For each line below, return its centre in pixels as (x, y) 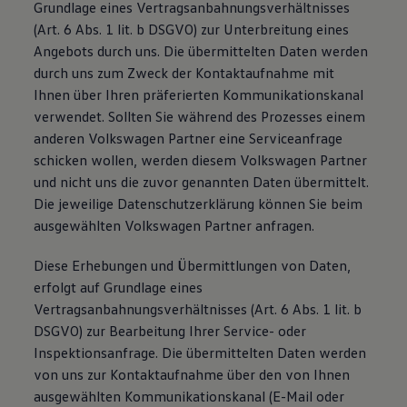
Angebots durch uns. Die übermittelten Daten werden (201, 51)
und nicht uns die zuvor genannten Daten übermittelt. (202, 182)
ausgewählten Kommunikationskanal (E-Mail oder (189, 396)
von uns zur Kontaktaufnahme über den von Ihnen (192, 374)
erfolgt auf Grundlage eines (119, 287)
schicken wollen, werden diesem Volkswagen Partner (201, 160)
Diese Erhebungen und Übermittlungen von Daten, (193, 265)
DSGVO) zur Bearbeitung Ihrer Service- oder (170, 331)
